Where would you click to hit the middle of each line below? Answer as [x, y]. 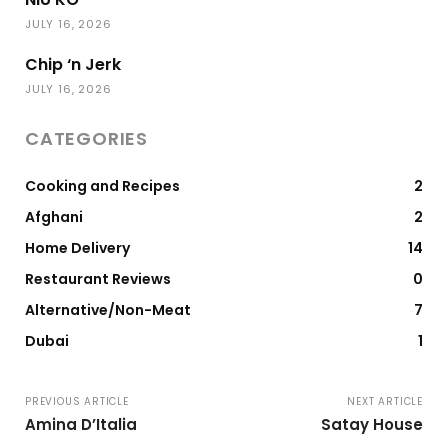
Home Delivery [77, 247]
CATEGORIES [86, 138]
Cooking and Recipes [102, 185]
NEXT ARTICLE [385, 401]
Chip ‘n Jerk [73, 64]
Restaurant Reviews [98, 278]
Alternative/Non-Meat [108, 309]
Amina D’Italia [81, 424]
